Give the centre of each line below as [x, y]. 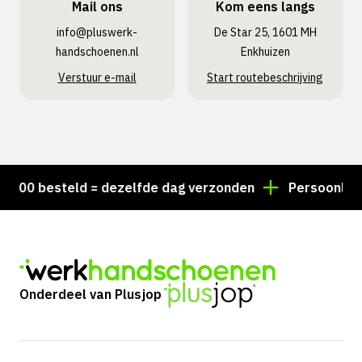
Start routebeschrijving [265, 78]
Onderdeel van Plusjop [90, 295]
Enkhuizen [265, 52]
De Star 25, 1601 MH [265, 32]
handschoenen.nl [97, 52]
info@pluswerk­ [97, 32]
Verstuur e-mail [97, 78]
